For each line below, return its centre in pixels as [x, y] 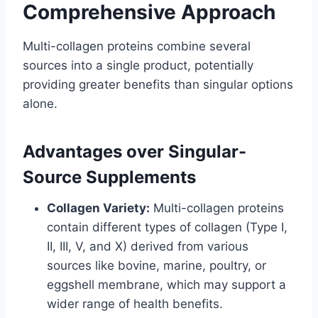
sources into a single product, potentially [138, 66]
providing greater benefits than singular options [158, 85]
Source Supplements [109, 177]
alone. [40, 104]
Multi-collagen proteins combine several [137, 46]
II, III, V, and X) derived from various [148, 247]
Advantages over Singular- [135, 152]
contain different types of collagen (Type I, [167, 227]
